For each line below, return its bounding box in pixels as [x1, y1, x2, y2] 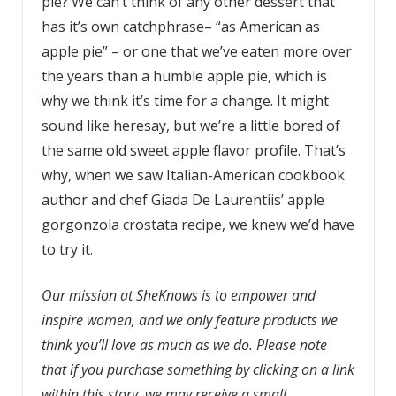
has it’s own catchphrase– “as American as [41, 16, 320, 36]
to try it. [41, 239, 93, 259]
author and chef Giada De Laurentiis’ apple [41, 189, 324, 209]
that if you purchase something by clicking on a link [41, 359, 354, 379]
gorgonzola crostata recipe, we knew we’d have [41, 214, 354, 234]
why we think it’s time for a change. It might [41, 90, 329, 110]
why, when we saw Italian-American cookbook [41, 164, 345, 185]
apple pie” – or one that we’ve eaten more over [41, 41, 352, 61]
